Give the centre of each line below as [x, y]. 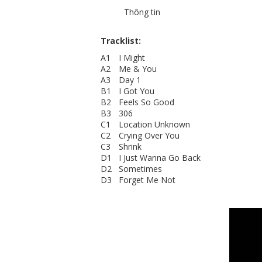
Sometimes [140, 169]
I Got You [137, 91]
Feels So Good [146, 102]
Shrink [130, 146]
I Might [132, 58]
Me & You [138, 69]
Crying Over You [149, 135]
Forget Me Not [147, 180]
